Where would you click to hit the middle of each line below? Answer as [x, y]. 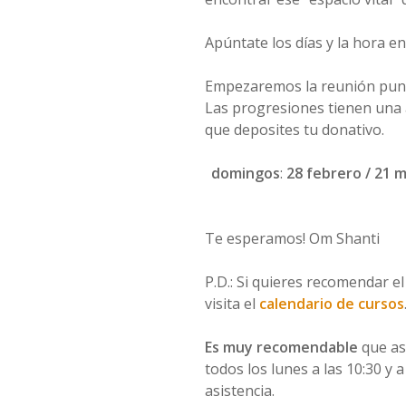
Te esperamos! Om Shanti [292, 238]
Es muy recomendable [283, 347]
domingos [246, 173]
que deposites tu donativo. [294, 130]
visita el [232, 304]
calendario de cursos [331, 304]
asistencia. [239, 391]
